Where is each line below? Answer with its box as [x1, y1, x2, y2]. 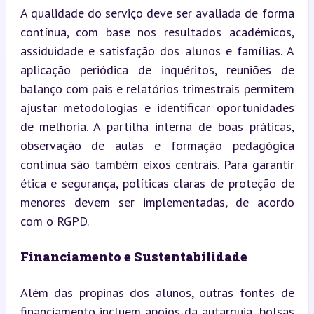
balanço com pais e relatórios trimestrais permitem [20, 80, 294, 97]
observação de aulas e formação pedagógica [20, 137, 294, 153]
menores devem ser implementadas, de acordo [20, 193, 294, 210]
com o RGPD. [20, 212, 89, 229]
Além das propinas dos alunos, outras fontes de [20, 284, 294, 301]
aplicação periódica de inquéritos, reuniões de [20, 61, 294, 78]
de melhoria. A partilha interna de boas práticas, [20, 118, 294, 135]
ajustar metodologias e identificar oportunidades [20, 99, 294, 116]
